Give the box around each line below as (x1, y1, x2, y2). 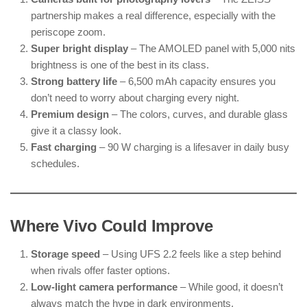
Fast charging (31, 141, 97, 153)
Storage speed (31, 248, 100, 260)
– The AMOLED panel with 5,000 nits (128, 42, 295, 55)
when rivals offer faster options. (31, 265, 170, 277)
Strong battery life (31, 75, 117, 88)
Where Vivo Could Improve (10, 217, 212, 236)
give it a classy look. (31, 125, 121, 137)
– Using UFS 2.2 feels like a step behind (100, 248, 281, 260)
